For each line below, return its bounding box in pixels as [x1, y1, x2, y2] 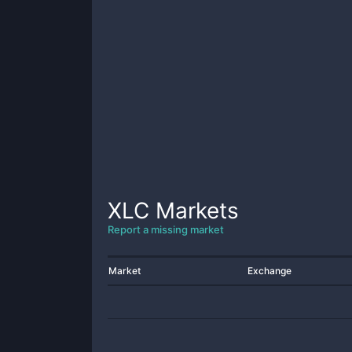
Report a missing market [108, 223, 224, 236]
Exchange [247, 265, 291, 277]
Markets [149, 197, 239, 224]
